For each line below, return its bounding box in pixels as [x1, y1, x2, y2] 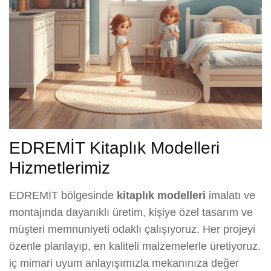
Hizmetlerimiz [9, 158, 110, 177]
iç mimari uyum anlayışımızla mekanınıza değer [9, 256, 239, 269]
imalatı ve [206, 189, 255, 201]
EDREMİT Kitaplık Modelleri [9, 138, 220, 157]
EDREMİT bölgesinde [9, 189, 117, 201]
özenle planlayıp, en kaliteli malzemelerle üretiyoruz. [9, 240, 261, 252]
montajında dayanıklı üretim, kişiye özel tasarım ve [9, 206, 253, 218]
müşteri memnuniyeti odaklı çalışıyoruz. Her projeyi [9, 223, 255, 235]
